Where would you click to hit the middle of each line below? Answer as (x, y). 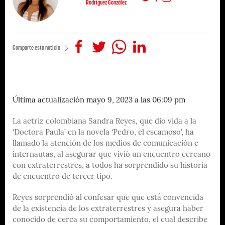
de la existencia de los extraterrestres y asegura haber (108, 209)
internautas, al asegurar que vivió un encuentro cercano (111, 155)
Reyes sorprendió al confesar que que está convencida (108, 198)
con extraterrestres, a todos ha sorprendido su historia (110, 166)
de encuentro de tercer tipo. (63, 177)
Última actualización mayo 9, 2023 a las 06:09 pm (99, 100)
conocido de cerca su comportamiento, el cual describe (110, 220)
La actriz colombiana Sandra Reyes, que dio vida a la (104, 122)
